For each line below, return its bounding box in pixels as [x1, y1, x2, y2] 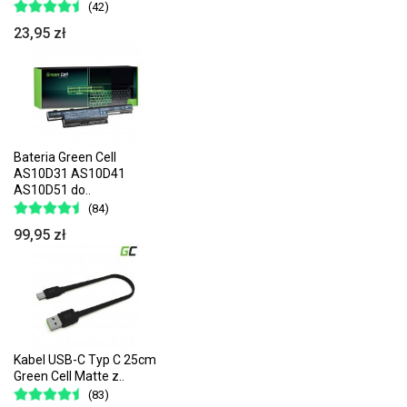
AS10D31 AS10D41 [14, 166, 125, 182]
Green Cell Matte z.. [14, 368, 124, 383]
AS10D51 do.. [14, 183, 91, 198]
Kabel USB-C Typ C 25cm [14, 352, 156, 367]
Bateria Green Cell [14, 150, 116, 165]
